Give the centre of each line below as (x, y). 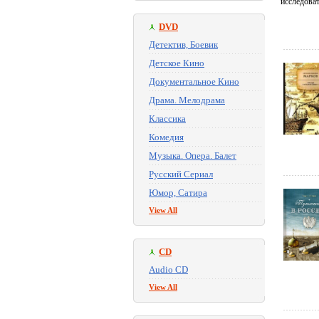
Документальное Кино (194, 82)
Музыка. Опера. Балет (193, 156)
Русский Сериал (181, 174)
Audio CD (168, 270)
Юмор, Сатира (178, 193)
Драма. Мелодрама (187, 100)
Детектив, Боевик (183, 45)
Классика (167, 119)
